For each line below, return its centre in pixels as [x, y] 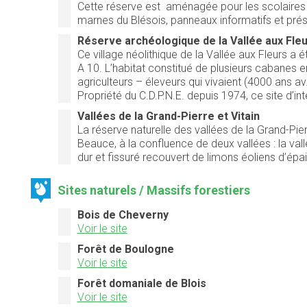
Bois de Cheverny [123, 214]
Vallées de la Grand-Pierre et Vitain [168, 116]
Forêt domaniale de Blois [142, 283]
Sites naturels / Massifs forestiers [154, 190]
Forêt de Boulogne [125, 249]
